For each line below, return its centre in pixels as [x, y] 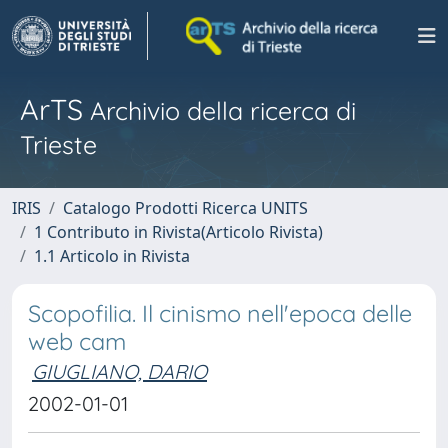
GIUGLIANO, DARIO [119, 371]
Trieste [58, 144]
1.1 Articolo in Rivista [112, 256]
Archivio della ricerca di [219, 110]
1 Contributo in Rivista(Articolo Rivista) [178, 232]
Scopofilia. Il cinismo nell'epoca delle [220, 313]
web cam [77, 341]
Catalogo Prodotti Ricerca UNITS [185, 208]
